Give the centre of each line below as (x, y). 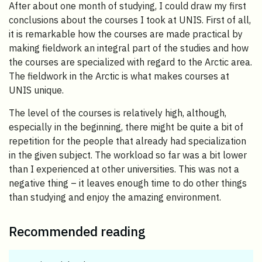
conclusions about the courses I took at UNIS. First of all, (130, 20)
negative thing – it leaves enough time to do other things (128, 183)
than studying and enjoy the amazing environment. (115, 197)
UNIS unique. (36, 90)
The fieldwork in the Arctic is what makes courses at (119, 76)
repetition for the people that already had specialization (127, 141)
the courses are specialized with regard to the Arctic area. (130, 62)
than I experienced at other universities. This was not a (124, 169)
